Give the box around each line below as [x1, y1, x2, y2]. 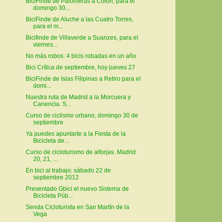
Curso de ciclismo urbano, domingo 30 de [25, 112, 138, 119]
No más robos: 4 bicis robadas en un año [25, 53, 136, 60]
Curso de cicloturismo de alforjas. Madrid [25, 149, 136, 156]
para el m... [33, 23, 63, 30]
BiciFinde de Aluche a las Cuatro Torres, [25, 16, 133, 23]
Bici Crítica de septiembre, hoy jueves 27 [25, 64, 135, 71]
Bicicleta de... [33, 137, 69, 145]
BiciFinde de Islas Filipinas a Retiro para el [25, 75, 141, 83]
